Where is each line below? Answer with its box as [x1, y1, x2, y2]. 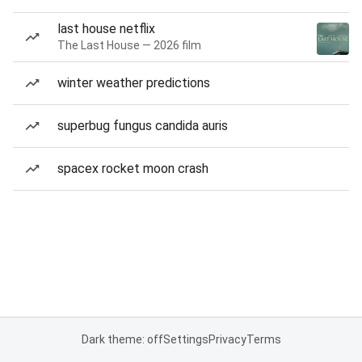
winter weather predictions [57, 75, 210, 90]
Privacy [208, 333, 246, 346]
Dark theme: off [81, 333, 163, 346]
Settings [162, 333, 208, 346]
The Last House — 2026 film [57, 39, 201, 52]
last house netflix [57, 21, 155, 36]
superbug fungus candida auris [57, 118, 228, 133]
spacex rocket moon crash [57, 161, 208, 176]
